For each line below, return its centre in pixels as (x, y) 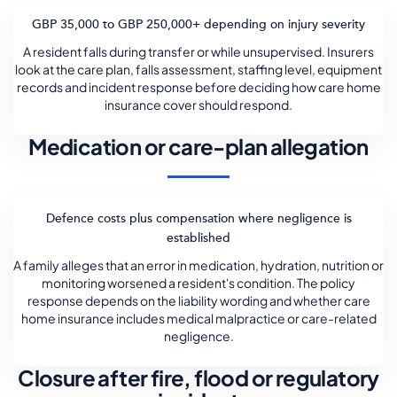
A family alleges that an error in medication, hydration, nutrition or (198, 265)
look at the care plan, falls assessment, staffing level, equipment (198, 69)
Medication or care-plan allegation (198, 146)
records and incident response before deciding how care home (198, 87)
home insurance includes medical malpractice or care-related (198, 318)
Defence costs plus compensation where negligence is (198, 218)
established (198, 238)
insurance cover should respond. (198, 105)
